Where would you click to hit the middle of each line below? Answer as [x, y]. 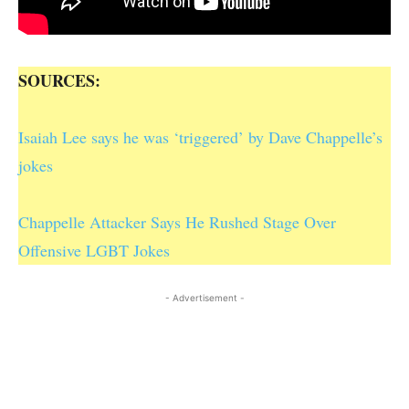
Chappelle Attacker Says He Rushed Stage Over [177, 221]
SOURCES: [59, 80]
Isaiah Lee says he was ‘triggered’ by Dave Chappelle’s [200, 136]
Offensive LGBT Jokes [94, 250]
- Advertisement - [204, 297]
